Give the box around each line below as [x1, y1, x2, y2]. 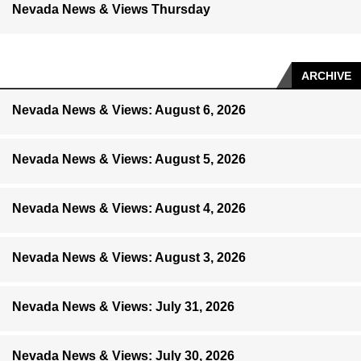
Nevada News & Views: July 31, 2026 [12, 300, 234, 314]
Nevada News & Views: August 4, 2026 [12, 201, 246, 216]
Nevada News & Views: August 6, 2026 [12, 103, 246, 118]
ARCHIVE [301, 69, 351, 83]
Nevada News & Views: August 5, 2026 [12, 152, 246, 167]
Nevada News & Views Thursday [12, 2, 210, 17]
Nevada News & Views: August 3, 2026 [12, 251, 246, 265]
